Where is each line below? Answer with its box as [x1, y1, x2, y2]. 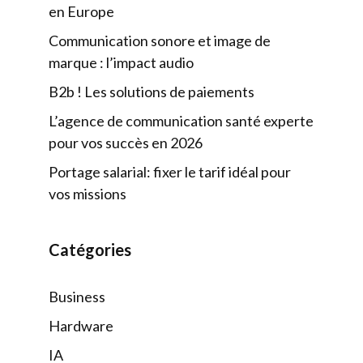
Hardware [49, 316, 113, 335]
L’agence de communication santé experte [49, 111, 314, 130]
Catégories [49, 239, 131, 259]
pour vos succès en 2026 [49, 133, 203, 152]
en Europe [49, 2, 114, 20]
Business [49, 287, 105, 305]
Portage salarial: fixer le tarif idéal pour [49, 162, 291, 181]
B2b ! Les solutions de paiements [49, 82, 254, 100]
